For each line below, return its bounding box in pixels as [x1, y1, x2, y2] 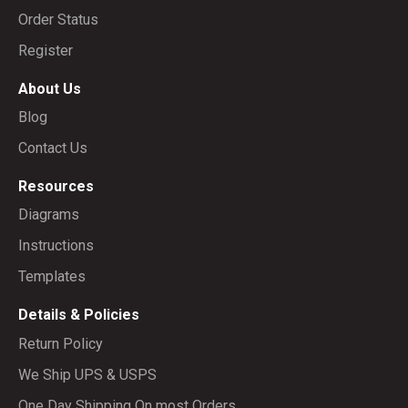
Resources [18, 178, 94, 196]
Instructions [18, 237, 94, 255]
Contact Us [18, 139, 87, 158]
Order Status [18, 10, 98, 28]
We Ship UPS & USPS [18, 365, 157, 383]
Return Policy [18, 334, 103, 352]
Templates [18, 268, 86, 286]
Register [18, 41, 73, 59]
